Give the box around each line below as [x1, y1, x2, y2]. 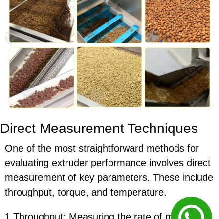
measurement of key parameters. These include [5, 172, 213, 183]
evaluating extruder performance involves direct [5, 157, 211, 169]
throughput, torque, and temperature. [5, 187, 167, 198]
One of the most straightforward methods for [5, 143, 199, 154]
